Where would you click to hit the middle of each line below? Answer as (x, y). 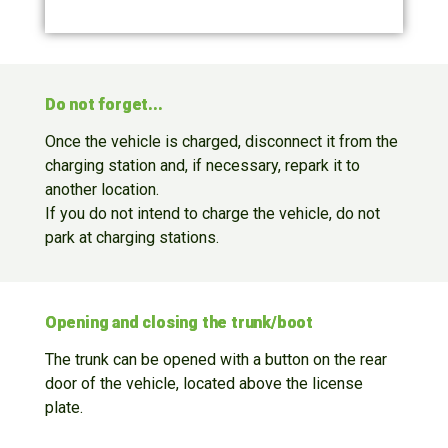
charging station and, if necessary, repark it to (202, 166)
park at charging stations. (131, 238)
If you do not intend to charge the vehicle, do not (212, 214)
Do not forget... (103, 105)
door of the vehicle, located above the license (203, 384)
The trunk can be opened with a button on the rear (215, 360)
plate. (63, 408)
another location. (101, 190)
